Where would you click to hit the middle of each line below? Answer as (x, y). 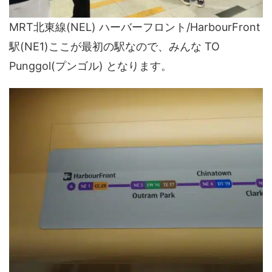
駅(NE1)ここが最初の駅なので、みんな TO (114, 46)
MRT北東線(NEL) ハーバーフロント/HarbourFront (135, 27)
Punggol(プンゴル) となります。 (90, 66)
